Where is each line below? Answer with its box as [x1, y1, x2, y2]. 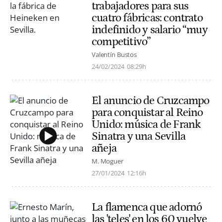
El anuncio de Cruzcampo [92, 94, 210, 108]
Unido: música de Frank [92, 118, 201, 131]
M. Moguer [92, 157, 123, 166]
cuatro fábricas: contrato [92, 11, 203, 24]
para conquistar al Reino [92, 106, 203, 119]
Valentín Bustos [92, 50, 137, 59]
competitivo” [92, 35, 151, 48]
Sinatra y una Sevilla [92, 130, 186, 143]
